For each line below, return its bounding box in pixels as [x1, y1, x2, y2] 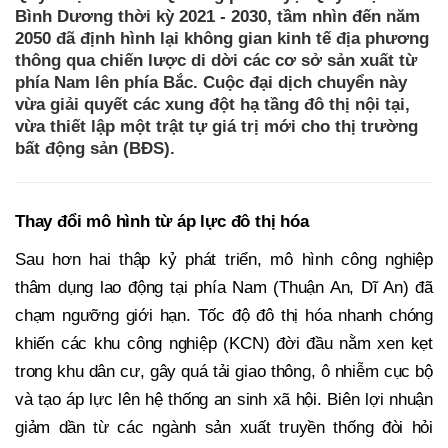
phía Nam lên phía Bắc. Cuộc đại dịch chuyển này [15, 72, 407, 92]
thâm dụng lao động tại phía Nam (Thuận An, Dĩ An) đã [15, 277, 433, 297]
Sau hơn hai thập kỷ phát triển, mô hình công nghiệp [15, 249, 433, 269]
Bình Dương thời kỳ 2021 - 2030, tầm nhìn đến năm [15, 6, 420, 26]
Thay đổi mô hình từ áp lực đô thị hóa [15, 211, 309, 231]
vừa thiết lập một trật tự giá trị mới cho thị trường [15, 116, 418, 136]
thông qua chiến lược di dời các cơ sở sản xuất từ [15, 50, 417, 70]
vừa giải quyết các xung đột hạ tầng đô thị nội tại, [15, 94, 410, 114]
